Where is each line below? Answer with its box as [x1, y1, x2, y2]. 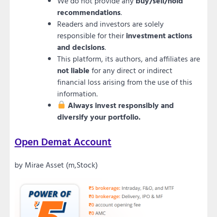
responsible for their [57, 29, 126, 41]
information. [57, 87, 98, 99]
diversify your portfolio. [57, 110, 140, 123]
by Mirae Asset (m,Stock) [15, 159, 98, 171]
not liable [57, 64, 90, 76]
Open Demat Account [15, 134, 111, 149]
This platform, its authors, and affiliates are [57, 52, 200, 64]
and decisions [57, 41, 105, 53]
